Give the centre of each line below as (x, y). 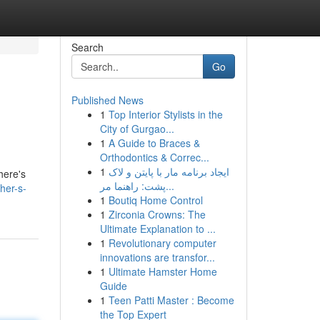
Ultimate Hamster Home (162, 271)
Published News (107, 100)
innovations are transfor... (157, 257)
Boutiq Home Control (155, 200)
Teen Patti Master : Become (171, 300)
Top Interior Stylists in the (165, 114)
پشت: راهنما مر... (170, 186)
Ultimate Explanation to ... (157, 229)
